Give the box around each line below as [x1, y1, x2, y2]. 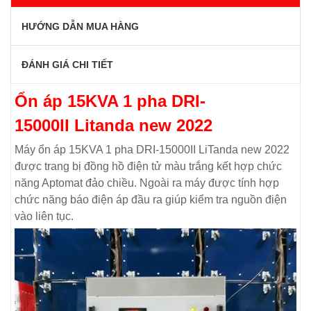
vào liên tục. [15, 210, 74, 222]
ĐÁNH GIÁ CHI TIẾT [22, 58, 113, 70]
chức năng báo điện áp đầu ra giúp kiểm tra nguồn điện [15, 193, 287, 205]
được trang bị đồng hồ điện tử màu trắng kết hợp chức [15, 160, 282, 172]
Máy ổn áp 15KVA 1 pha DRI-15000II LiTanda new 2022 [15, 143, 289, 155]
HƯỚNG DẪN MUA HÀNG [22, 20, 139, 32]
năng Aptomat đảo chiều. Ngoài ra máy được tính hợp [15, 176, 279, 189]
